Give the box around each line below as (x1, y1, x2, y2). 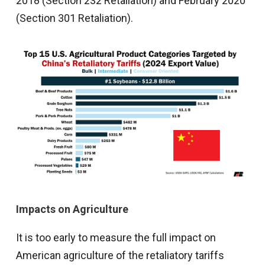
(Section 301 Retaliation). (15, 11, 133, 24)
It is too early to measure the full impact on (15, 231, 216, 244)
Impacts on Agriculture (15, 203, 128, 216)
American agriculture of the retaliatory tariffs (15, 249, 224, 262)
